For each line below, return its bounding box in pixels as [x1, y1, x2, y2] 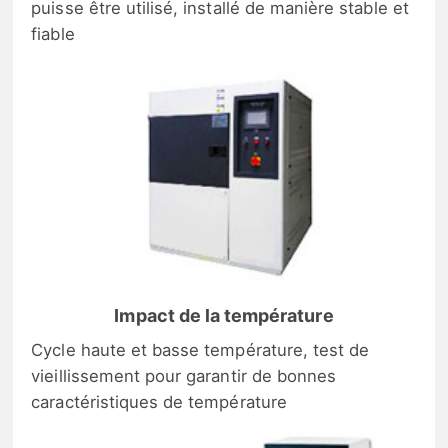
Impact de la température [114, 304, 334, 326]
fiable [31, 24, 75, 45]
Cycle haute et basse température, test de [31, 340, 370, 361]
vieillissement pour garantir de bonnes [31, 366, 337, 387]
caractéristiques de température [31, 392, 287, 413]
